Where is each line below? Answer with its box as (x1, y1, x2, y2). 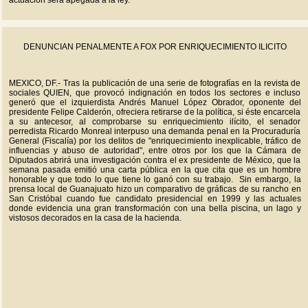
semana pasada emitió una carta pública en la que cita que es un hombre (8, 165, 301, 175)
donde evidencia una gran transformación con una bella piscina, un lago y (8, 203, 301, 213)
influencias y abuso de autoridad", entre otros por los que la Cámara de (8, 146, 301, 155)
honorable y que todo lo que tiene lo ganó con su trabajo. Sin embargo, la (8, 175, 301, 184)
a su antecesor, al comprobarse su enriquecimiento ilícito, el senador (8, 117, 301, 126)
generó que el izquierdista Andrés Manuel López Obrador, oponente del (8, 98, 301, 107)
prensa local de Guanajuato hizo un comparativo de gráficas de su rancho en (8, 184, 301, 194)
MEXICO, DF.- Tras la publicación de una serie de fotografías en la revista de (8, 78, 301, 88)
